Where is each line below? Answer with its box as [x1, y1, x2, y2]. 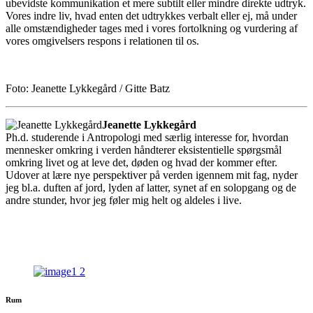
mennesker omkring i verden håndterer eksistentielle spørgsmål [6, 143, 282, 156]
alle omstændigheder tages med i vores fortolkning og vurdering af [6, 22, 298, 34]
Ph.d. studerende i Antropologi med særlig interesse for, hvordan [6, 131, 289, 143]
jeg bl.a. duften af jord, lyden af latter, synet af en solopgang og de [6, 181, 296, 194]
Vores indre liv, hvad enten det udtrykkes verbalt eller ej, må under [6, 9, 297, 22]
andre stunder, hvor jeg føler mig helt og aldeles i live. [6, 194, 242, 206]
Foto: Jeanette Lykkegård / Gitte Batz [6, 82, 170, 94]
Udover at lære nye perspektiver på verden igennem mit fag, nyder [6, 168, 298, 181]
